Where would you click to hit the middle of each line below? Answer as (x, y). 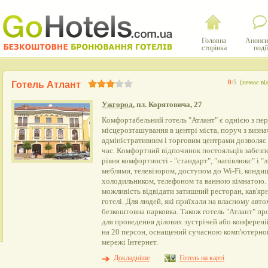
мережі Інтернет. (130, 242)
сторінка (214, 48)
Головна (214, 41)
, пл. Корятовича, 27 (167, 104)
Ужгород (117, 104)
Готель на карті (202, 258)
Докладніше (132, 258)
